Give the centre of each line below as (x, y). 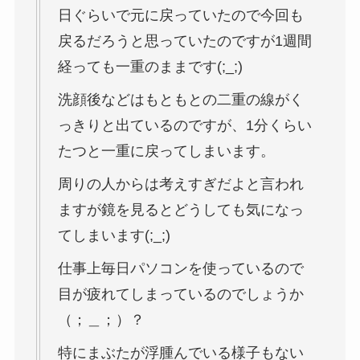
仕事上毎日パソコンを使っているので (180, 269)
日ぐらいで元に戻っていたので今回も (180, 16)
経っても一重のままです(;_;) (150, 67)
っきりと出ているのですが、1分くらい (184, 126)
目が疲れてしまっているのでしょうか (180, 295)
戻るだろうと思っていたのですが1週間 (184, 41)
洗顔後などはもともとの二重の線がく (180, 100)
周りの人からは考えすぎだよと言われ (180, 184)
